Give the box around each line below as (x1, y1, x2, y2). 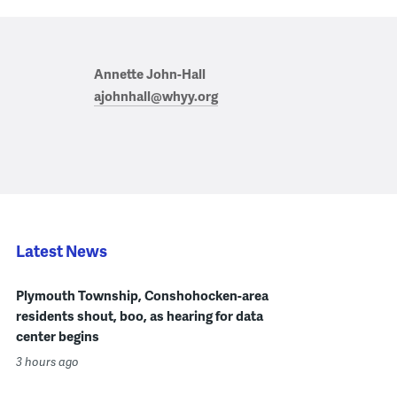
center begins (15, 326, 99, 346)
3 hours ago (15, 354, 79, 370)
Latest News (15, 239, 107, 262)
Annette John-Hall (93, 64, 206, 84)
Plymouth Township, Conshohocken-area (15, 285, 269, 306)
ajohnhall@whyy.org (93, 86, 218, 106)
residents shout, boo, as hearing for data (15, 306, 263, 326)
